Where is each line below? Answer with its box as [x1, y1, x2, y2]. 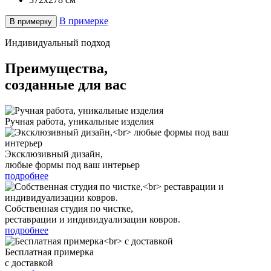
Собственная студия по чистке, [5, 203, 133, 214]
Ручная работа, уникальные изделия [5, 116, 154, 126]
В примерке [59, 15, 108, 26]
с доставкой [5, 257, 53, 268]
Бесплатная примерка [5, 246, 94, 257]
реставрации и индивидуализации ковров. [5, 214, 180, 224]
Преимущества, [5, 60, 108, 76]
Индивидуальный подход [5, 37, 110, 48]
